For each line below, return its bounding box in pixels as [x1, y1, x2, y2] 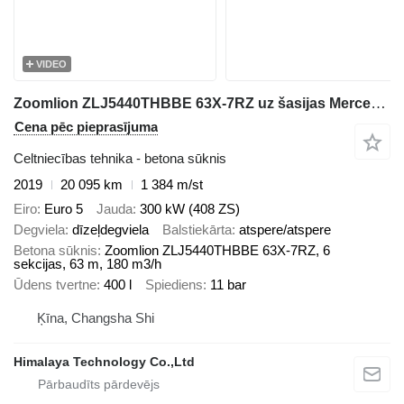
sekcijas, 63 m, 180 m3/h [14, 255, 161, 271]
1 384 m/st [141, 177, 203, 193]
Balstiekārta [162, 221, 232, 237]
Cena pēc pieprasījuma [14, 119, 158, 135]
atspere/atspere [239, 221, 331, 237]
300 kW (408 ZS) [140, 200, 240, 216]
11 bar [210, 276, 246, 292]
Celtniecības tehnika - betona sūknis [14, 151, 226, 167]
